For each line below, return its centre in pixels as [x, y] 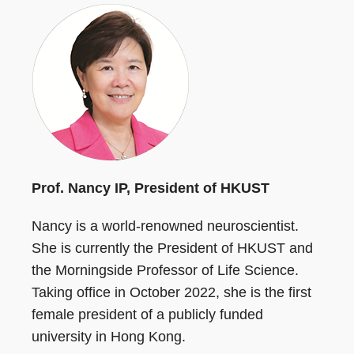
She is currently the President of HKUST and [172, 248]
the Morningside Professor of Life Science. [165, 270]
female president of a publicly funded [147, 314]
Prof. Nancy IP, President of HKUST [151, 188]
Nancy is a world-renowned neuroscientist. [165, 226]
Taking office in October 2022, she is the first [171, 292]
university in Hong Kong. [109, 336]
